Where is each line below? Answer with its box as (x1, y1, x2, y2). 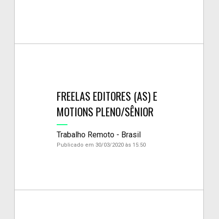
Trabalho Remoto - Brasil (57, 130, 141, 139)
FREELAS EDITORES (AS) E (57, 88, 158, 104)
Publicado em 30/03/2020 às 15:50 (57, 141, 146, 148)
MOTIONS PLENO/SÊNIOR (57, 103, 154, 119)
